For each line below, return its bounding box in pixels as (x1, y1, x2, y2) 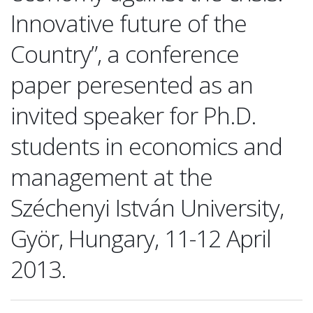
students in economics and (10, 130, 282, 162)
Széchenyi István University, (10, 191, 284, 224)
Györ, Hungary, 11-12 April (10, 222, 271, 254)
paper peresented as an (10, 68, 253, 101)
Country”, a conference (10, 38, 239, 70)
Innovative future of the (10, 7, 247, 39)
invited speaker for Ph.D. (10, 99, 256, 131)
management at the (10, 161, 212, 193)
